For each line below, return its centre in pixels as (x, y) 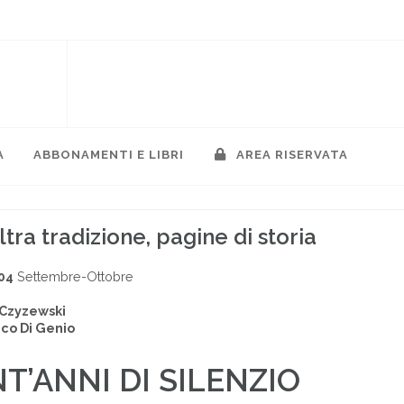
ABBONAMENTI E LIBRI (109, 155)
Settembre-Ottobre (73, 276)
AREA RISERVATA (290, 155)
